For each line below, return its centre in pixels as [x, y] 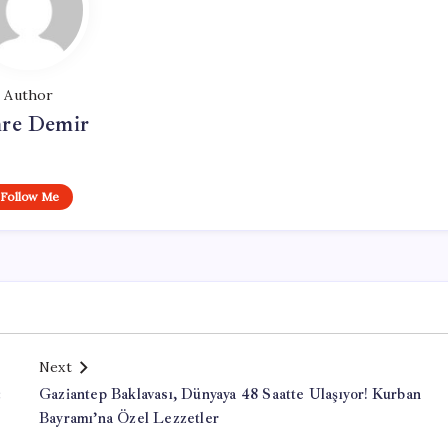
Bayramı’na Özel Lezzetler [129, 418]
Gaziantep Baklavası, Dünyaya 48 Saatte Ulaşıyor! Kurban [230, 394]
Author [29, 95]
